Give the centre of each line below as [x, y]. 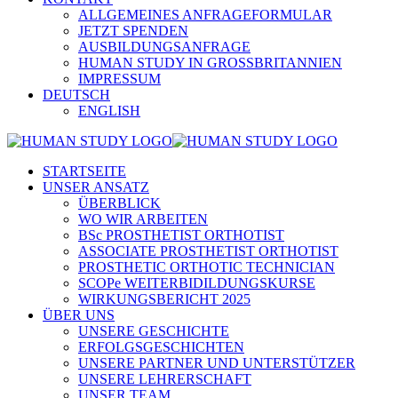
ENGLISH [109, 111]
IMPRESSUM [119, 79]
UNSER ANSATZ [96, 187]
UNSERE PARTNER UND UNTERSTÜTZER [217, 363]
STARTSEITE [84, 171]
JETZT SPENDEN [133, 31]
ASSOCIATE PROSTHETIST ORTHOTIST [208, 251]
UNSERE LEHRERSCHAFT [165, 379]
